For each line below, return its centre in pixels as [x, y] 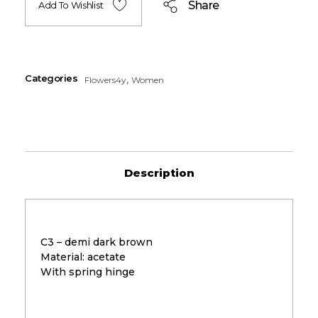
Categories [51, 78]
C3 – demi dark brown [97, 242]
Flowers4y [106, 79]
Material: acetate [83, 257]
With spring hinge [88, 272]
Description [159, 172]
